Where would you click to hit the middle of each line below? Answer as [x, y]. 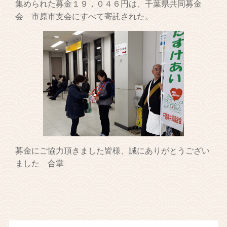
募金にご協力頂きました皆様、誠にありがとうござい [113, 151]
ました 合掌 [40, 164]
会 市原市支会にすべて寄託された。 [84, 16]
